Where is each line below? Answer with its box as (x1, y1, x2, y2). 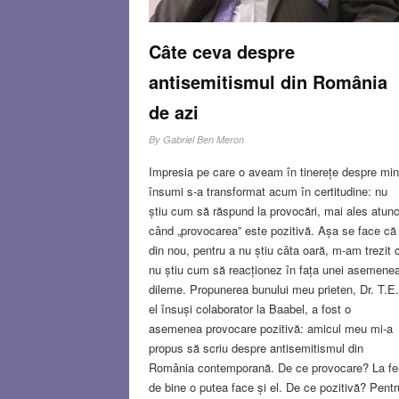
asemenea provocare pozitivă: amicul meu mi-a (148, 319, 393, 337)
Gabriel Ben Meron (162, 132, 244, 146)
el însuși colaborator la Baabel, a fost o (148, 299, 351, 317)
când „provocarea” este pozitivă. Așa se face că (148, 221, 396, 239)
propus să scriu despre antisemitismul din (148, 338, 363, 356)
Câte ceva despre (148, 37, 295, 64)
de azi (148, 98, 199, 125)
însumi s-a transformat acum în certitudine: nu (148, 182, 387, 199)
